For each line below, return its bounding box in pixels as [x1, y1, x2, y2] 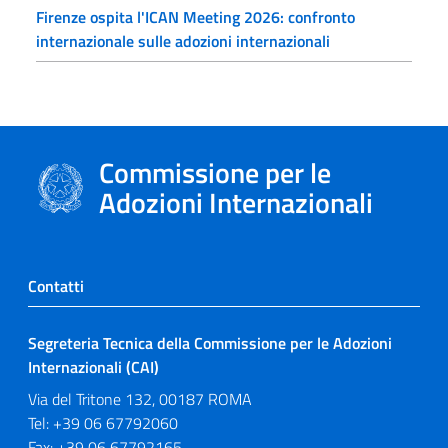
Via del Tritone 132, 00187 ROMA [28, 387, 252, 411]
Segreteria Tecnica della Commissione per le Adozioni [28, 331, 392, 355]
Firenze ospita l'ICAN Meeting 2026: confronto [36, 5, 355, 29]
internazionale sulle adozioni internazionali [36, 29, 330, 53]
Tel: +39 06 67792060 [28, 411, 178, 435]
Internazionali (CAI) [28, 355, 159, 379]
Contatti [28, 274, 84, 298]
